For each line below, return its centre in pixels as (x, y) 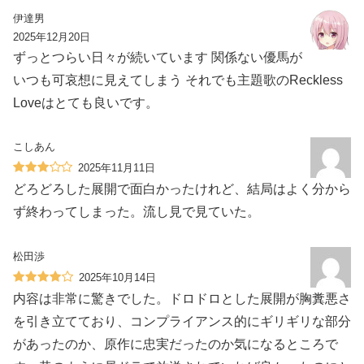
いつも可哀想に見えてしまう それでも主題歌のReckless (178, 80)
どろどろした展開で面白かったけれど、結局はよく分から (182, 189)
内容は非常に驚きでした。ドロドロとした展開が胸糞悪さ (182, 299)
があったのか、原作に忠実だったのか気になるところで (175, 344)
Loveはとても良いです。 (86, 102)
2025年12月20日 (52, 37)
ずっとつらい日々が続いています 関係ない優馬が (158, 57)
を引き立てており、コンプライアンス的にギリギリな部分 (182, 322)
